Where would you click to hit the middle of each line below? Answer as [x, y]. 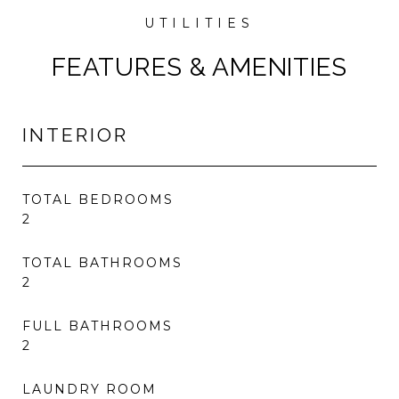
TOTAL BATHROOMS [102, 263]
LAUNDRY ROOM [90, 389]
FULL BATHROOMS [98, 326]
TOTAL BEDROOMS [98, 199]
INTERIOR [75, 135]
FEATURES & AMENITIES [199, 67]
